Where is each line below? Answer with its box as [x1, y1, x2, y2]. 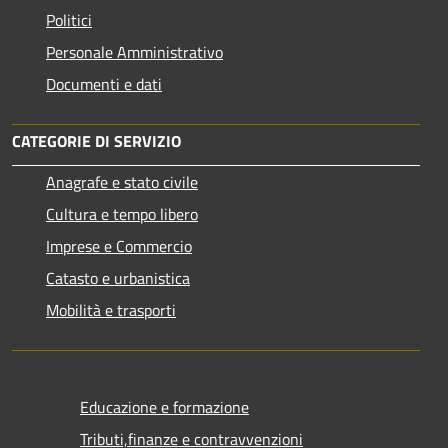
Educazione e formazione [80, 394, 249, 419]
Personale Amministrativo [46, 39, 223, 64]
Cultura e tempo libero [46, 201, 198, 226]
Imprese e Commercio [46, 233, 192, 258]
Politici [46, 7, 92, 32]
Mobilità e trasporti [46, 297, 176, 322]
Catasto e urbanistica [46, 265, 190, 290]
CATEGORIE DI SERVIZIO [12, 128, 181, 153]
